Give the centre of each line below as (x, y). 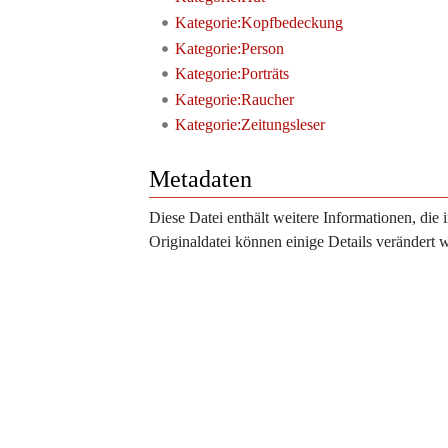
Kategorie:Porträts (231, 74)
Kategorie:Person (229, 48)
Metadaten (200, 179)
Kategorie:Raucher (234, 99)
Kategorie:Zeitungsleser (249, 125)
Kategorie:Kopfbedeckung (258, 22)
